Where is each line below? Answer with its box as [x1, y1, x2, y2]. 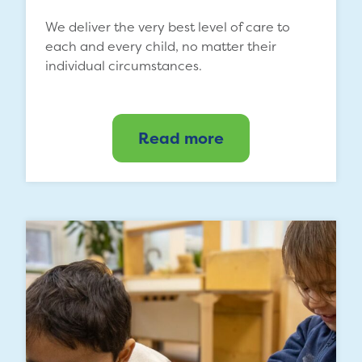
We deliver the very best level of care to [45, 17, 290, 36]
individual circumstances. [45, 56, 202, 74]
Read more [138, 127, 224, 149]
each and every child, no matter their [45, 36, 276, 55]
